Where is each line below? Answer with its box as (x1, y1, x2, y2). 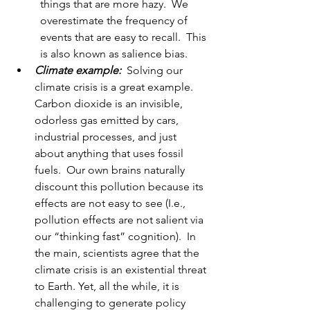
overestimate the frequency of (40, 14, 190, 28)
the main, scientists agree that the (35, 246, 202, 260)
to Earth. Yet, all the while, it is (35, 280, 182, 293)
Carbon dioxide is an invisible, (35, 97, 185, 111)
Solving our (127, 64, 185, 77)
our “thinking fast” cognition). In (35, 230, 199, 244)
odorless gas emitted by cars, (35, 113, 181, 127)
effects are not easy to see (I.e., (35, 197, 188, 210)
